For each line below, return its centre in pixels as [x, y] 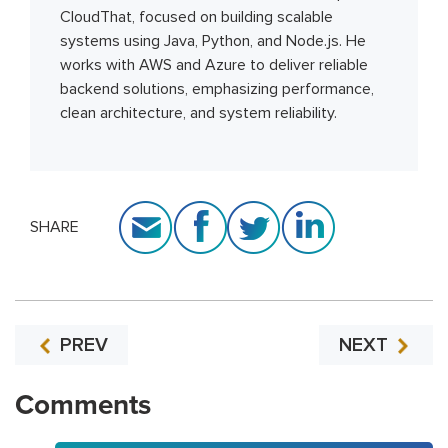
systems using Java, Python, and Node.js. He [213, 40]
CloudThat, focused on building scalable [196, 16]
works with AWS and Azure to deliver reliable [214, 64]
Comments [83, 404]
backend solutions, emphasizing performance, [217, 88]
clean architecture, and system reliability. [198, 112]
